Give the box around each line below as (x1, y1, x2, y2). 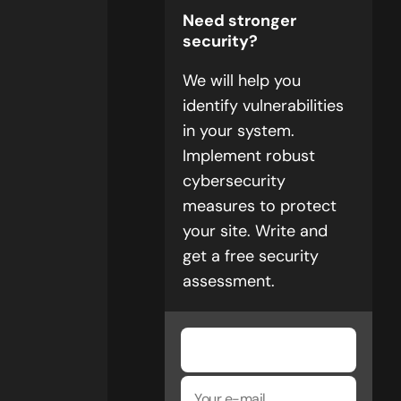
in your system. (183, 120, 294, 141)
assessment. (183, 270, 275, 292)
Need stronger (183, 10, 296, 31)
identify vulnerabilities (183, 95, 344, 116)
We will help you (183, 70, 301, 91)
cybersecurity (183, 170, 286, 192)
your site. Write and (183, 220, 328, 242)
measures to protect (183, 195, 337, 217)
